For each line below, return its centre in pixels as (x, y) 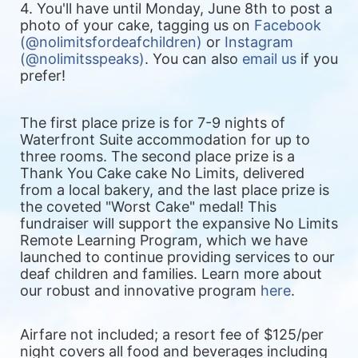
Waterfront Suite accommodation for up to (165, 140)
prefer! (43, 76)
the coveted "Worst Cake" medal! (134, 207)
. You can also (193, 59)
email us (269, 59)
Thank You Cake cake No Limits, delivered (162, 173)
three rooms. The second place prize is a (157, 157)
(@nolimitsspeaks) (82, 59)
